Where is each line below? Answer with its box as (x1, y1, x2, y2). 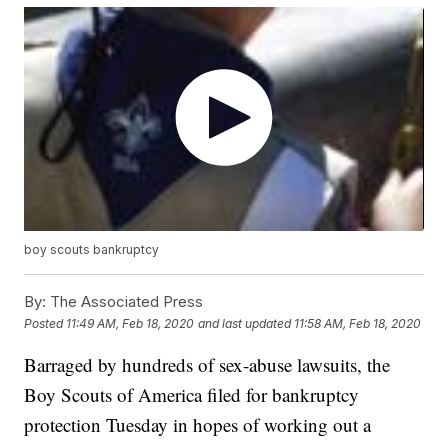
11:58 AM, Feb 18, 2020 (294, 315, 422, 331)
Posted (24, 315, 67, 331)
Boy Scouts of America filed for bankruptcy (24, 382, 360, 408)
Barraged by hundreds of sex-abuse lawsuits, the (24, 352, 391, 378)
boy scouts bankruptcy (24, 242, 160, 258)
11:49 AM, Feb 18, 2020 (66, 315, 195, 331)
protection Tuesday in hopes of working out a (24, 412, 372, 438)
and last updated (198, 315, 292, 331)
